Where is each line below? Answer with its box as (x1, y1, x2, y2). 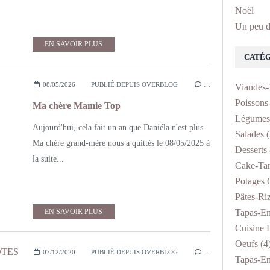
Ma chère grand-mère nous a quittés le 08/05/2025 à (33, 139, 210, 148)
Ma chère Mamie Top (33, 101, 121, 111)
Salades (235, 129, 264, 139)
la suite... (33, 154, 64, 163)
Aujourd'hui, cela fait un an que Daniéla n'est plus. (33, 123, 206, 132)
